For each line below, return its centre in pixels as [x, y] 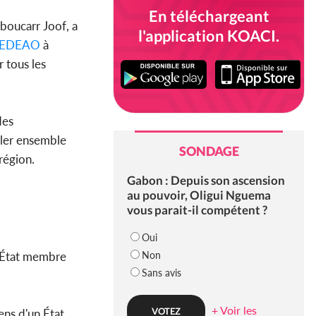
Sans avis [161, 273]
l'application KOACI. [209, 36]
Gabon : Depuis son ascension [206, 181]
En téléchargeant [209, 16]
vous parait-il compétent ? [197, 210]
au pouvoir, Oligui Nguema [199, 195]
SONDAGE [209, 151]
